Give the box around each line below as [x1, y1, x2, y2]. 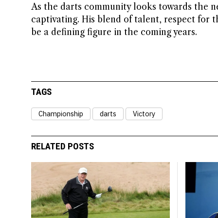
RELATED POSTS [31, 141, 94, 152]
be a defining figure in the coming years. [31, 26, 197, 37]
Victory [132, 109, 155, 118]
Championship [38, 109, 83, 118]
